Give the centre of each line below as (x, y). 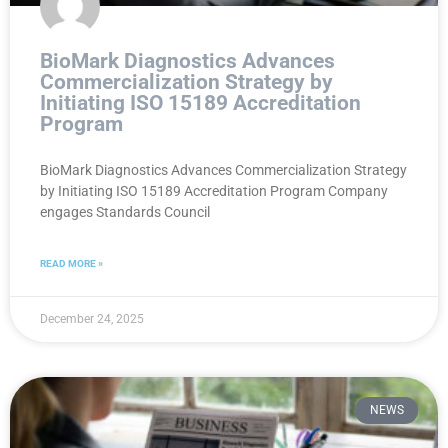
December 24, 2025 (92, 319)
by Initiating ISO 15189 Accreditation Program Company (214, 191)
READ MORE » (71, 264)
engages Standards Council (125, 212)
